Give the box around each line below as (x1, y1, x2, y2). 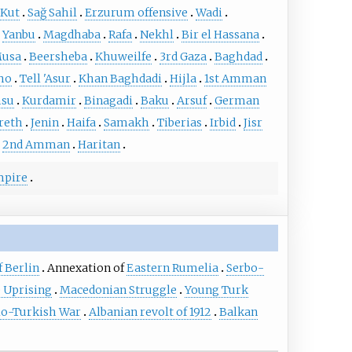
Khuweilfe (94, 49, 152, 64)
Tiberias (156, 115, 202, 130)
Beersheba (28, 49, 87, 64)
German (214, 93, 259, 108)
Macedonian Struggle (59, 283, 177, 298)
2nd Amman (2, 137, 70, 152)
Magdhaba (42, 27, 101, 42)
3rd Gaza (159, 49, 207, 64)
